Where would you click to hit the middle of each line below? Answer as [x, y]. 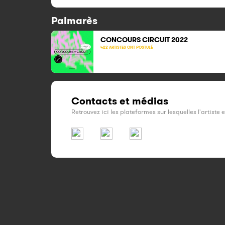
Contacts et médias [120, 101]
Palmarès [74, 21]
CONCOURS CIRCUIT [136, 40]
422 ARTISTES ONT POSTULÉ [127, 47]
